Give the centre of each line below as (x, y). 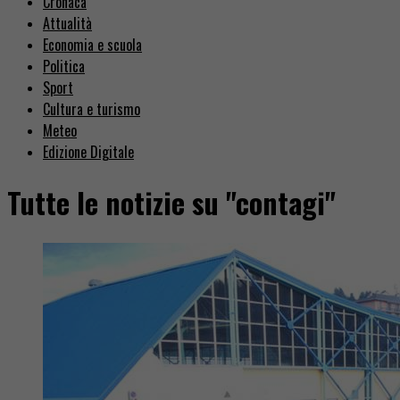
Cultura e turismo (92, 108)
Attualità (67, 23)
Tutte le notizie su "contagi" (171, 203)
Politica (64, 66)
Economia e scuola (92, 44)
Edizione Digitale (88, 151)
